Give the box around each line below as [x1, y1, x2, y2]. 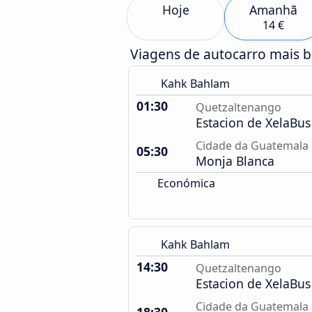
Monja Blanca [196, 153, 274, 169]
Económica [155, 175, 215, 191]
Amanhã [249, 1, 297, 18]
